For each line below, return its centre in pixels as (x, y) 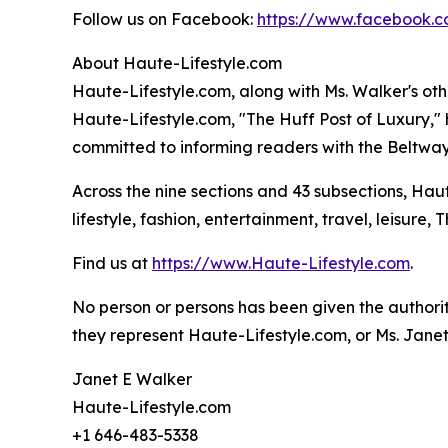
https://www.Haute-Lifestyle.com (281, 263)
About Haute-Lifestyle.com (177, 63)
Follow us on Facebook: (164, 19)
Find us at (112, 263)
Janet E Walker (132, 379)
